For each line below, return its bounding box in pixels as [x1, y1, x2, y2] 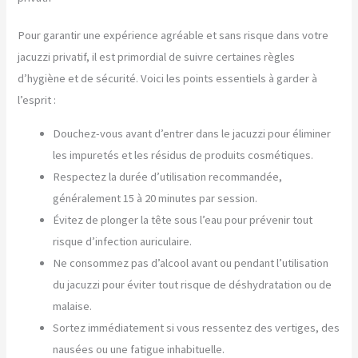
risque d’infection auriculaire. [53, 233, 193, 249]
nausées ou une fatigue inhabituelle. [53, 341, 225, 356]
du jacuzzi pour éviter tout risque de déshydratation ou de [53, 276, 332, 292]
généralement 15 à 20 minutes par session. [53, 190, 258, 205]
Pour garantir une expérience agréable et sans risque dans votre [18, 28, 329, 43]
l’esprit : [18, 93, 57, 108]
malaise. [53, 298, 93, 313]
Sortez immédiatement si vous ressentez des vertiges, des [53, 320, 340, 335]
